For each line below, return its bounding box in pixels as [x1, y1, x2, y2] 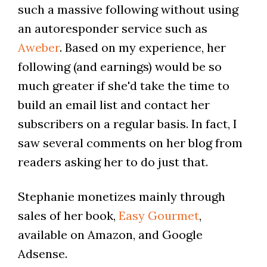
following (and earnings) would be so [17, 59, 222, 74]
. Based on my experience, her [59, 40, 226, 55]
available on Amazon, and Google [17, 227, 203, 243]
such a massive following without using [17, 2, 238, 17]
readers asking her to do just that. [17, 154, 208, 170]
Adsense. [17, 246, 67, 262]
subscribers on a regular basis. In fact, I [17, 116, 237, 132]
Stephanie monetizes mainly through [17, 189, 225, 204]
